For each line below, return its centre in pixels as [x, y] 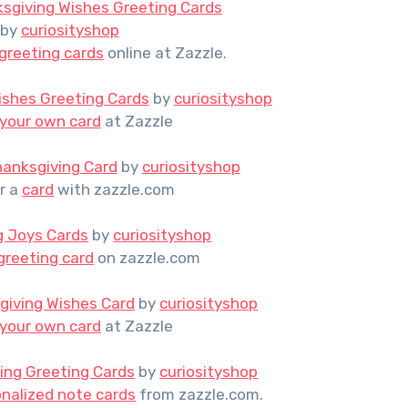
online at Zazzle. [166, 53]
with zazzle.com [115, 189]
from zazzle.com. [200, 394]
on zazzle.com [148, 258]
